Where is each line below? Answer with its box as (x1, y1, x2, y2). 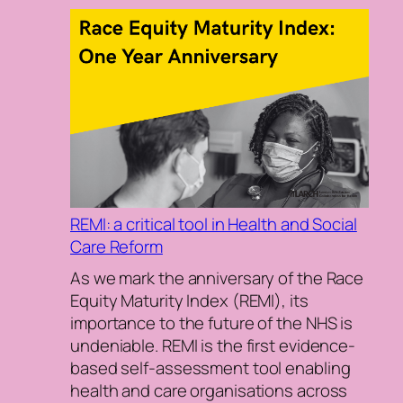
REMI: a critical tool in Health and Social (70, 212, 357, 237)
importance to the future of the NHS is (70, 310, 354, 335)
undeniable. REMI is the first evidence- (70, 333, 356, 357)
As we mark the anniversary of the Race (70, 265, 364, 290)
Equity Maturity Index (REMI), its (70, 288, 309, 312)
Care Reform (70, 235, 163, 259)
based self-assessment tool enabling (70, 355, 351, 380)
